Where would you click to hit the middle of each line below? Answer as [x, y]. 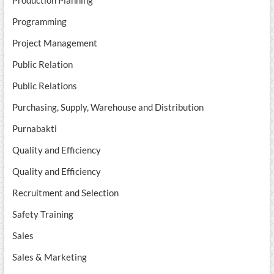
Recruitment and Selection [65, 193]
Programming [39, 22]
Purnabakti [34, 129]
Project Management [54, 43]
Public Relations [44, 86]
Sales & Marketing [49, 257]
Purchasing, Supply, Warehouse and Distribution [108, 107]
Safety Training [43, 214]
